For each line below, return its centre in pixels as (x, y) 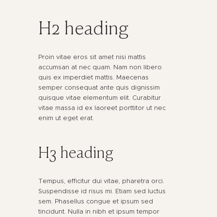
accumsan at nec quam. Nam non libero (100, 67)
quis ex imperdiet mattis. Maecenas (93, 77)
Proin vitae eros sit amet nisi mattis (92, 57)
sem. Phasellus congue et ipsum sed (96, 201)
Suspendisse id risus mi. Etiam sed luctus (102, 191)
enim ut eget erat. (66, 118)
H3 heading (76, 154)
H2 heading (83, 29)
